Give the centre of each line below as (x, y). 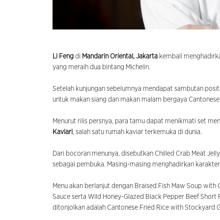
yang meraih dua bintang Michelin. (101, 68)
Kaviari (63, 132)
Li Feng (64, 57)
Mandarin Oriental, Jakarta (120, 57)
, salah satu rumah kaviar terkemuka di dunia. (137, 132)
